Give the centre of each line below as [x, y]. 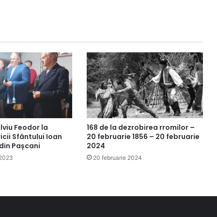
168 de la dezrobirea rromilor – [140, 127]
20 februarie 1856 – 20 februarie [143, 136]
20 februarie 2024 [117, 157]
